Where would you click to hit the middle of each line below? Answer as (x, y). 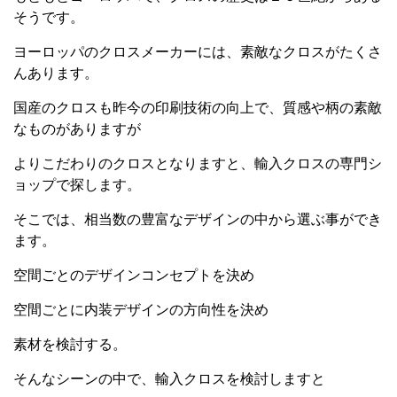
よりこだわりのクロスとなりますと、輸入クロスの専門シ (198, 163)
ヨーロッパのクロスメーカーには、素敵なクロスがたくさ (198, 52)
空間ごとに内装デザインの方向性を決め (141, 310)
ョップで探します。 (77, 185)
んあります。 (56, 73)
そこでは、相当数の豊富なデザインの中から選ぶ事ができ (198, 219)
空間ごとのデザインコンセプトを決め (134, 275)
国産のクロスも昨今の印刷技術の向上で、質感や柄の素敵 (198, 108)
